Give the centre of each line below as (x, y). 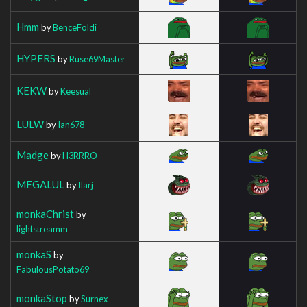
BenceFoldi (75, 27)
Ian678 (71, 124)
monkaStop (42, 298)
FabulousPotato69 (53, 269)
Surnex (95, 298)
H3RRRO (80, 155)
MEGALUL (40, 184)
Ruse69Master (97, 59)
